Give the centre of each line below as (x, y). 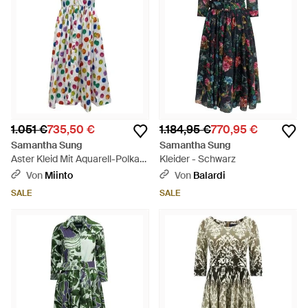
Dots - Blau (35, 173)
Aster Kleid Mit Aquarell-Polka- (77, 159)
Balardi (209, 175)
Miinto (59, 175)
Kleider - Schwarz (198, 159)
